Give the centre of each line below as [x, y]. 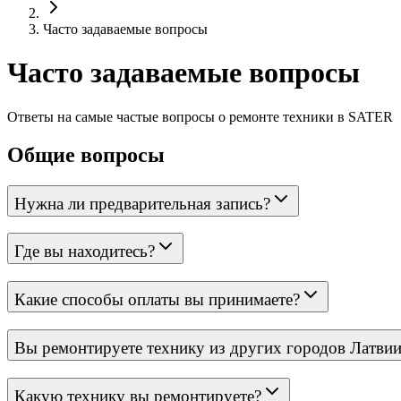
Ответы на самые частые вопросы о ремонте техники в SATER [200, 116]
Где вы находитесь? [85, 252]
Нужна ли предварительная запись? [142, 203]
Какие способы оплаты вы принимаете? [157, 300]
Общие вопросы [86, 154]
